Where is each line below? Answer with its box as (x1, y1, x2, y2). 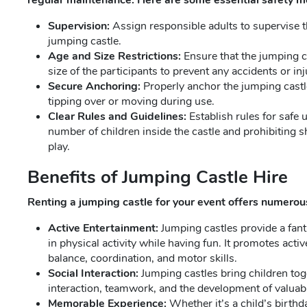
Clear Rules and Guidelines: (48, 109, 186, 124)
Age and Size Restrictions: (48, 49, 181, 64)
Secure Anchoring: (48, 79, 140, 94)
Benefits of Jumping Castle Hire (27, 165, 288, 189)
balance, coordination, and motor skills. (48, 251, 237, 266)
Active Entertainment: (48, 221, 158, 236)
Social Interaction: (48, 266, 138, 281)
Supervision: (48, 19, 110, 34)
